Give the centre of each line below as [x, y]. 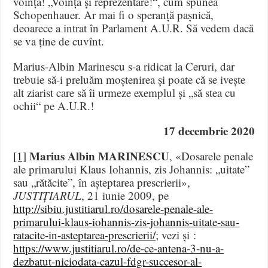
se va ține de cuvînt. [59, 41]
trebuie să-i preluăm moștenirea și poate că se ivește [130, 80]
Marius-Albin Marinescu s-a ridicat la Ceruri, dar [124, 66]
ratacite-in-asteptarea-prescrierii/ [85, 235]
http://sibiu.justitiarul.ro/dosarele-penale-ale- [113, 209]
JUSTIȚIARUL [48, 196]
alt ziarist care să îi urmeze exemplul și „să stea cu [125, 93]
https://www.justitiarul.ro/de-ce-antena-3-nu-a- [119, 248]
